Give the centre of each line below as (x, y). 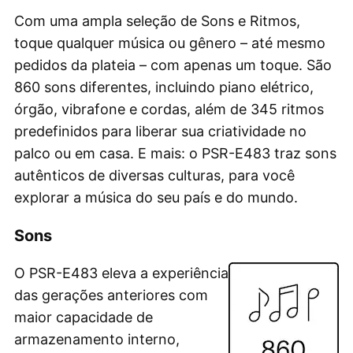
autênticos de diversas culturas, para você (154, 175)
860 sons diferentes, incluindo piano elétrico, (164, 87)
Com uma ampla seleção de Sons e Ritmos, (157, 20)
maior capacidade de (84, 317)
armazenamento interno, (97, 339)
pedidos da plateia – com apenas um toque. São (173, 65)
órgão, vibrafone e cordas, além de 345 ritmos (169, 109)
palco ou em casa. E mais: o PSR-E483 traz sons (175, 153)
